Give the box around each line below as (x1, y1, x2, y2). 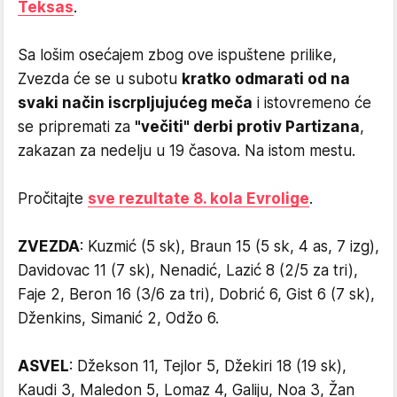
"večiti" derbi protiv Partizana (135, 117, 360, 136)
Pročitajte (18, 189, 88, 207)
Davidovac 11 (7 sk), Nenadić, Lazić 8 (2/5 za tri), (18, 261, 358, 279)
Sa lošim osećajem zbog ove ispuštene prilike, (18, 45, 337, 64)
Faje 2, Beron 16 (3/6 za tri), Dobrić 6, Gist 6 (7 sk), (18, 284, 375, 303)
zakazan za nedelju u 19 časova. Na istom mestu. (18, 141, 355, 160)
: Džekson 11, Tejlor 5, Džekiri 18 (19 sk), (69, 356, 346, 375)
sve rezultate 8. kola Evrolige (88, 189, 309, 207)
